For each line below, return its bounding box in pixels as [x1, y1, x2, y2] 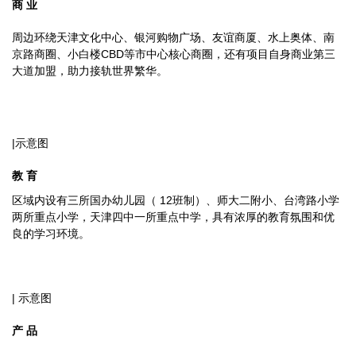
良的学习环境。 [12, 227, 90, 240]
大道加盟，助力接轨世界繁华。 [12, 64, 168, 77]
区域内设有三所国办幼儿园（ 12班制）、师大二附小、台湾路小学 [12, 194, 339, 207]
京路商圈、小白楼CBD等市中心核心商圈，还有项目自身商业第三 [12, 48, 335, 60]
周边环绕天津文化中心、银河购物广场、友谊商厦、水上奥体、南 [12, 31, 335, 44]
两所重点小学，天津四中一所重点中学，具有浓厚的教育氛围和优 [12, 211, 335, 223]
